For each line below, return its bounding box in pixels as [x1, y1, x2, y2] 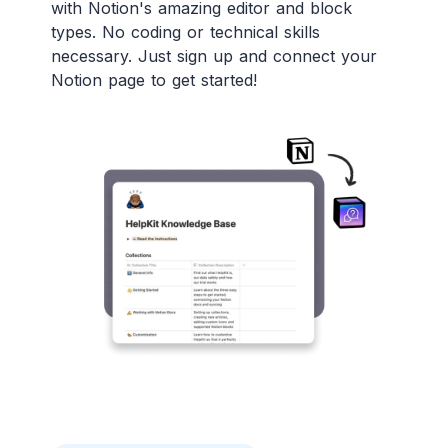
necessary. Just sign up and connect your [50, 46, 377, 67]
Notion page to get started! [50, 70, 257, 91]
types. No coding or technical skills [50, 22, 320, 43]
